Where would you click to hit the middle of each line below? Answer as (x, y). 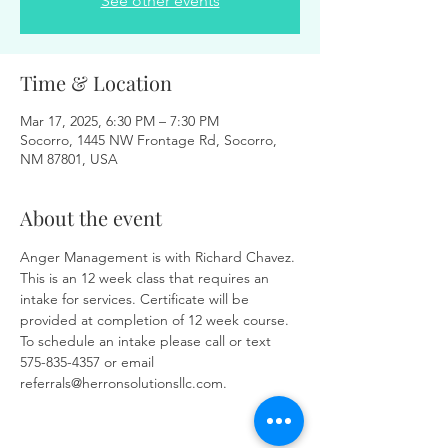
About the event (91, 217)
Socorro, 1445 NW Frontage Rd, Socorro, (148, 140)
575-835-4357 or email (89, 362)
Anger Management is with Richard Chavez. (159, 257)
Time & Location (96, 82)
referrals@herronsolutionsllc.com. (123, 383)
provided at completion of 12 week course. (156, 320)
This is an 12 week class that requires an (146, 278)
